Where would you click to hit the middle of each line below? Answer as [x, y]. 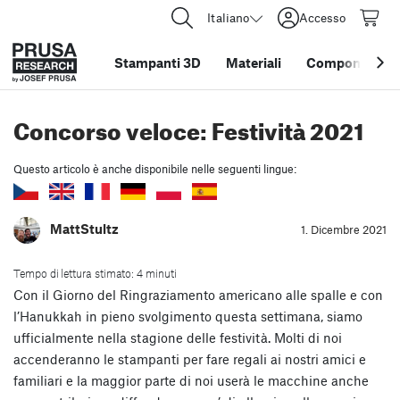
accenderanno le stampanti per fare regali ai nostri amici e [190, 358]
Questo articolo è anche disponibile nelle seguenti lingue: [155, 169]
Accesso [322, 17]
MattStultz [84, 228]
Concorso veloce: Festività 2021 [188, 127]
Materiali [254, 62]
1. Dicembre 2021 [343, 230]
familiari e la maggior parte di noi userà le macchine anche [191, 380]
